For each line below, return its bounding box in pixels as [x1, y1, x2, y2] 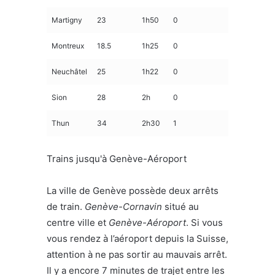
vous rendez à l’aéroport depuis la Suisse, [47, 232, 228, 244]
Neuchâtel [52, 66, 87, 76]
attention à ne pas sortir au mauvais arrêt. [47, 248, 227, 260]
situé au [162, 200, 199, 212]
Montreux [52, 41, 84, 50]
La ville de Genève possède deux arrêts [47, 184, 219, 196]
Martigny [52, 15, 82, 25]
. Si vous [186, 216, 223, 228]
